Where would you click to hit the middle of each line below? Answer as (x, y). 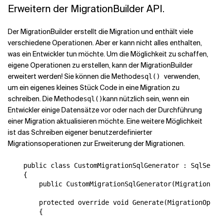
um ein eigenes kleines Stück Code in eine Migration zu (94, 88)
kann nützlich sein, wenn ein (146, 99)
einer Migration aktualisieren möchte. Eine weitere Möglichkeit (105, 121)
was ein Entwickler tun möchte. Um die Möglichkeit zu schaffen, (108, 54)
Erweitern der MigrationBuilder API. (86, 9)
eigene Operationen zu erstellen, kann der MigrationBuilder (100, 65)
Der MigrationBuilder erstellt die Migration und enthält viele (100, 32)
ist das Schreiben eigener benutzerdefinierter (80, 133)
